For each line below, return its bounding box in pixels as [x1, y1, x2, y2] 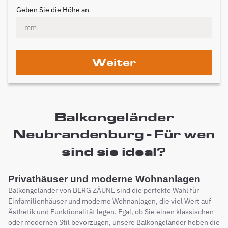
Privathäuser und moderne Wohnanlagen [8, 174, 201, 184]
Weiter [92, 56, 136, 68]
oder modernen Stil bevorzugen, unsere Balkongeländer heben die [8, 218, 220, 227]
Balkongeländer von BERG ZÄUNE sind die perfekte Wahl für [8, 186, 199, 195]
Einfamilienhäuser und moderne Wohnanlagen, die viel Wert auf [8, 196, 211, 206]
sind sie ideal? [62, 144, 166, 159]
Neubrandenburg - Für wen [12, 127, 216, 141]
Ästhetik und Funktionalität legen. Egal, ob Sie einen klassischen [8, 207, 214, 216]
